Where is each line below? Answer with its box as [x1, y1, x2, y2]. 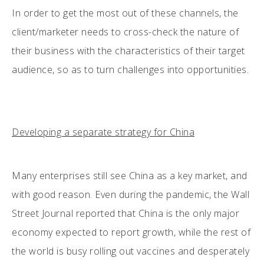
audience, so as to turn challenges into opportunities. [12, 62, 249, 76]
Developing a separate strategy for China [12, 125, 194, 138]
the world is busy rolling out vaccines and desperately [12, 244, 249, 258]
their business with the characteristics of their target [12, 44, 245, 57]
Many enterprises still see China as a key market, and [12, 169, 247, 182]
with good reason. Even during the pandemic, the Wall [12, 187, 249, 201]
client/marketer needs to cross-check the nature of [12, 25, 239, 38]
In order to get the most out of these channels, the [12, 6, 239, 19]
